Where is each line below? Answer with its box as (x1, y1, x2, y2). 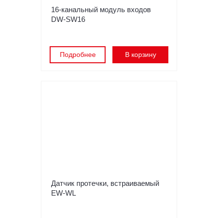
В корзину (125, 51, 156, 59)
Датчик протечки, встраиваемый (51, 179, 159, 188)
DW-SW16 (51, 15, 85, 24)
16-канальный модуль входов (51, 5, 151, 14)
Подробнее (59, 51, 96, 59)
